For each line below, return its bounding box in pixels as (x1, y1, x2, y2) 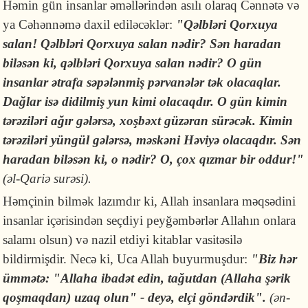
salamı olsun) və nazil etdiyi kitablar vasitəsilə (3, 232, 243, 247)
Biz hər (258, 251, 298, 266)
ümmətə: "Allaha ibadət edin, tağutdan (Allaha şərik (3, 270, 291, 285)
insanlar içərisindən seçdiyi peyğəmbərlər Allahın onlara (3, 212, 296, 228)
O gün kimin (217, 93, 288, 109)
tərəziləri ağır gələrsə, (3, 113, 117, 128)
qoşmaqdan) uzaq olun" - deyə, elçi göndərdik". (3, 289, 270, 305)
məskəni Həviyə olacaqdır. (136, 132, 278, 147)
